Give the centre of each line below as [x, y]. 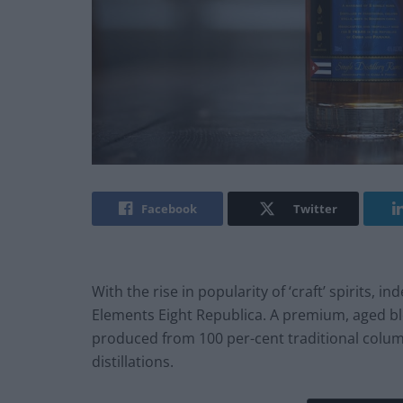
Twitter [315, 209]
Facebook [169, 209]
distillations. [133, 362]
